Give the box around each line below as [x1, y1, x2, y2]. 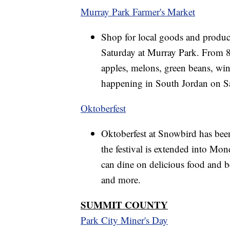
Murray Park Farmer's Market [81, 5, 195, 18]
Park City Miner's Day [81, 213, 168, 226]
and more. [101, 172, 141, 186]
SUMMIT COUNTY [81, 197, 168, 212]
